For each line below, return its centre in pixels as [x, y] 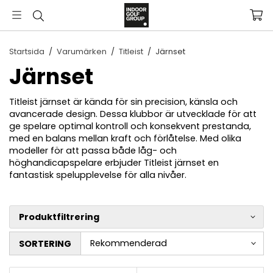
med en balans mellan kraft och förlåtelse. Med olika [125, 138]
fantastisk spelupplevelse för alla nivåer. [98, 175]
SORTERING [45, 243]
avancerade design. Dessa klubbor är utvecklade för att [133, 114]
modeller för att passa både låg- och [93, 151]
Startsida [27, 51]
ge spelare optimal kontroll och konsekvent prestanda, [130, 126]
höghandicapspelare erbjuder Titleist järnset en [114, 163]
